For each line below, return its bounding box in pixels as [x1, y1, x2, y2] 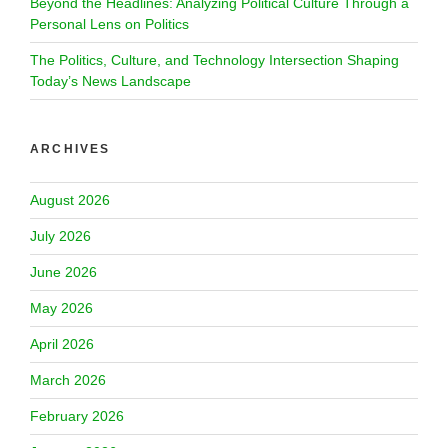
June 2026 [30, 263, 97, 280]
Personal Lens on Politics [30, 15, 189, 32]
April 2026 [30, 335, 94, 352]
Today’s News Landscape [30, 72, 191, 89]
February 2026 [30, 407, 124, 424]
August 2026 [30, 191, 110, 208]
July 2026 [30, 227, 91, 244]
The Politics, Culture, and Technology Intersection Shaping [30, 51, 399, 68]
